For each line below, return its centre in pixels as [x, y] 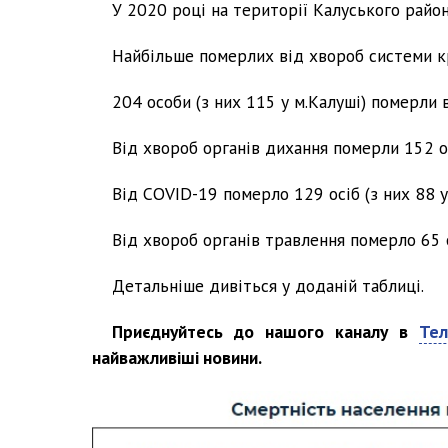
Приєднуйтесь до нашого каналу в [266, 331]
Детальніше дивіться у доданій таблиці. [268, 285]
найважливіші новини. [177, 357]
